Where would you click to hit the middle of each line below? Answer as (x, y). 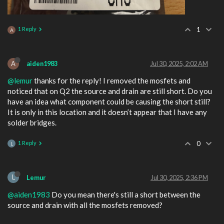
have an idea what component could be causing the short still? (109, 102)
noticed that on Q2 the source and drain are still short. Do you (110, 91)
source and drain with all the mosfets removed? (85, 205)
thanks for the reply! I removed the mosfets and (111, 81)
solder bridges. (32, 123)
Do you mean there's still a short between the (125, 194)
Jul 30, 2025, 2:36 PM (179, 177)
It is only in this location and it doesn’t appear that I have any (107, 112)
